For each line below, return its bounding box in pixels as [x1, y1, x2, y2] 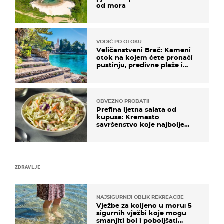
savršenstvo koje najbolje [96, 120, 184, 128]
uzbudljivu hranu [96, 68, 155, 76]
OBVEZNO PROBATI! [96, 97, 149, 104]
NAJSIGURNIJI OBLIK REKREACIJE [96, 194, 184, 201]
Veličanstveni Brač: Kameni [96, 45, 191, 54]
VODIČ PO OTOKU [96, 38, 142, 45]
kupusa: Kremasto [96, 112, 159, 121]
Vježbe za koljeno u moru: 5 [96, 201, 192, 210]
